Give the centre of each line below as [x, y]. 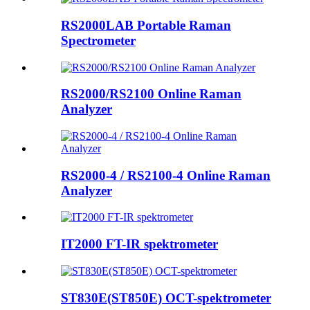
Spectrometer [98, 40]
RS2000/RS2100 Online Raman [151, 94]
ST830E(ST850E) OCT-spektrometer [166, 298]
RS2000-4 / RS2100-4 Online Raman [166, 175]
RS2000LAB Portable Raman [146, 25]
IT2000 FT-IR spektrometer [139, 244]
